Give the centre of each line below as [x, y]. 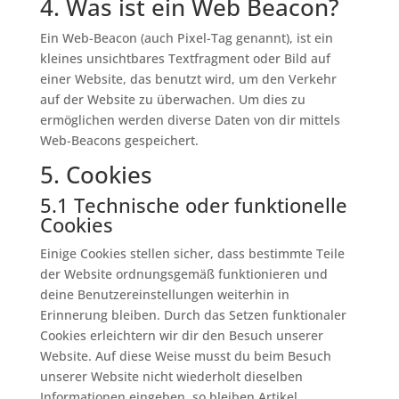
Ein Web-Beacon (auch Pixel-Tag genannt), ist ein [186, 38]
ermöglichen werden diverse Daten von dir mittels [190, 120]
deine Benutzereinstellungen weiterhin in [164, 294]
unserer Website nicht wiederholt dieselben [171, 376]
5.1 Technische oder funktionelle [193, 205]
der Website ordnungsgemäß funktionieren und [183, 274]
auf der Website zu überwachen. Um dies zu [172, 99]
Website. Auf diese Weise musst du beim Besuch [185, 356]
